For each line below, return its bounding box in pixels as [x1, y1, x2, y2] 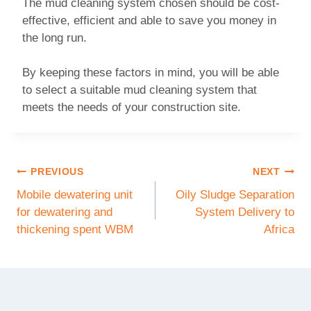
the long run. [22, 31, 87, 44]
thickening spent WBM [17, 223, 133, 237]
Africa [264, 223, 294, 237]
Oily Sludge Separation [176, 188, 294, 202]
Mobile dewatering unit [17, 188, 133, 202]
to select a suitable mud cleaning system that [22, 83, 257, 97]
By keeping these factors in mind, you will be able [22, 66, 279, 80]
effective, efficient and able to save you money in [22, 13, 276, 27]
